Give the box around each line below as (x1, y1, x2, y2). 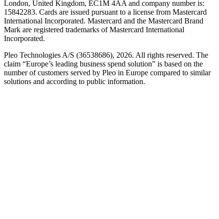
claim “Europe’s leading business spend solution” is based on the (4, 60, 203, 68)
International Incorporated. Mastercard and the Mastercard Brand (4, 17, 203, 25)
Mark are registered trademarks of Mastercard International (4, 25, 184, 34)
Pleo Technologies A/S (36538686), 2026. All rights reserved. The (4, 51, 208, 60)
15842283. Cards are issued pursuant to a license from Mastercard (4, 8, 207, 17)
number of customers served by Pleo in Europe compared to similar (4, 68, 211, 77)
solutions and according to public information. (4, 77, 145, 86)
